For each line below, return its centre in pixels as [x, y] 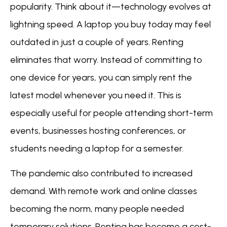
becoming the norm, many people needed [97, 209]
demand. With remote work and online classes [104, 191]
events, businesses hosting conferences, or [98, 130]
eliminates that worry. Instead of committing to [106, 60]
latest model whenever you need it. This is [96, 95]
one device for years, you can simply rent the [101, 77]
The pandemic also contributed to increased [101, 174]
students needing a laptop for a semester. [97, 148]
